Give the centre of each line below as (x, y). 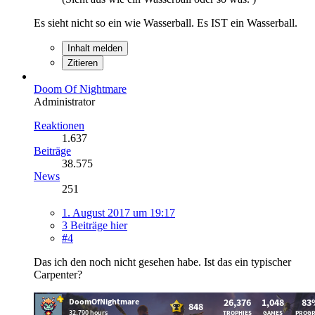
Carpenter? (58, 274)
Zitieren (83, 63)
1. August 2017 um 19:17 (118, 212)
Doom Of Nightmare (80, 89)
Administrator (64, 101)
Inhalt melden (95, 48)
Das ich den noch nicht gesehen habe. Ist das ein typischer (162, 262)
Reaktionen (59, 125)
